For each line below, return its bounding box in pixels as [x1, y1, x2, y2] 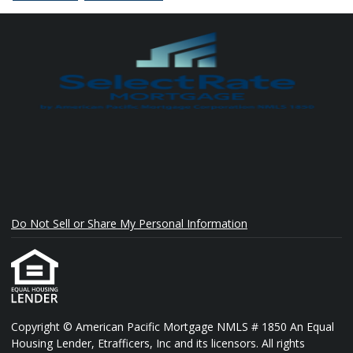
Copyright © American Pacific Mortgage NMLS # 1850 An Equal [11, 319, 334, 334]
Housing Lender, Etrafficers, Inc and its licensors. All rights [11, 336, 305, 351]
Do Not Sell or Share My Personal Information [11, 215, 247, 231]
